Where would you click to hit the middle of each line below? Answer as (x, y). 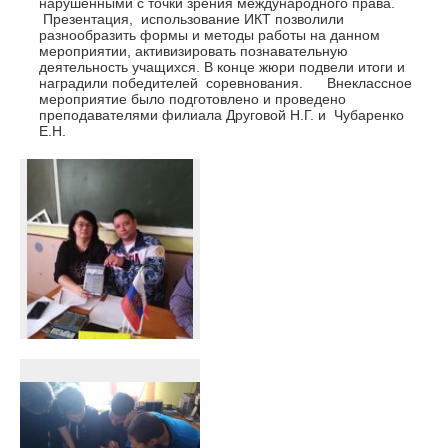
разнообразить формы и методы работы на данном (210, 35)
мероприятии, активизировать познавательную (194, 51)
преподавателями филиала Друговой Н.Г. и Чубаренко (222, 115)
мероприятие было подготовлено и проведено (193, 99)
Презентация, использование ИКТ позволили (192, 19)
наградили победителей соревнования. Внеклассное (226, 83)
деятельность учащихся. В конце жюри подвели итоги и (222, 67)
